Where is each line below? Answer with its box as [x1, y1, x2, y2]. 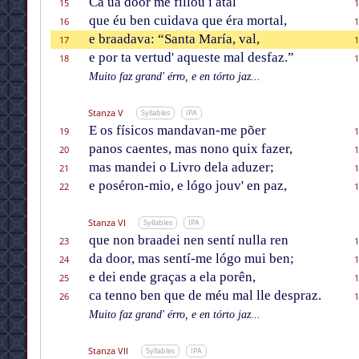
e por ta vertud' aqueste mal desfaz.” [88, 50, 294, 66]
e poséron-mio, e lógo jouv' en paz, [88, 178, 287, 194]
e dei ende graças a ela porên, [88, 269, 256, 285]
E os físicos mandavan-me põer [88, 123, 266, 139]
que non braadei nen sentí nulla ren [88, 232, 288, 248]
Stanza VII [87, 345, 128, 357]
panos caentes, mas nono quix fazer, [88, 141, 292, 157]
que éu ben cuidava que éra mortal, [88, 13, 287, 29]
